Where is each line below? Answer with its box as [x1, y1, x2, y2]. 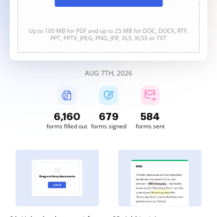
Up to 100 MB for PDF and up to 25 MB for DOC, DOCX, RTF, [29, 27, 188, 35]
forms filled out [46, 122, 87, 130]
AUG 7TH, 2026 [85, 68, 132, 77]
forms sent [136, 122, 165, 130]
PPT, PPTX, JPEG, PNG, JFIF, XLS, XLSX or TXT [50, 34, 167, 42]
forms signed [91, 122, 126, 130]
